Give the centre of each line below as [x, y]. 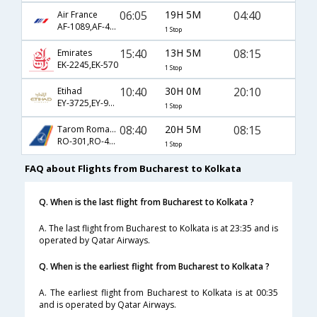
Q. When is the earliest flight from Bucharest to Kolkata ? [154, 267]
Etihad [70, 91]
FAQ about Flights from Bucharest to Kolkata [133, 169]
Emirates [75, 53]
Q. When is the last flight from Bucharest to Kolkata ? [146, 202]
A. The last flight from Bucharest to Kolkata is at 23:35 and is [158, 229]
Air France [77, 15]
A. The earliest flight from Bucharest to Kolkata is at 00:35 [158, 293]
